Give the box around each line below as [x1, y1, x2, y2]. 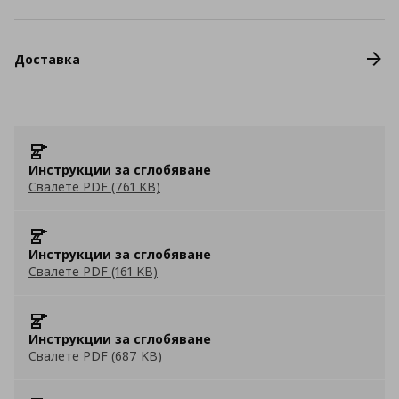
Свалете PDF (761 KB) [28, 178, 160, 195]
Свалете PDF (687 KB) [28, 347, 162, 364]
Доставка [14, 50, 80, 68]
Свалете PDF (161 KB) [28, 263, 158, 280]
